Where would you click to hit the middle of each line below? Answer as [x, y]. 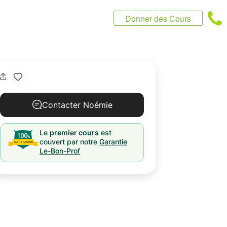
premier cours [74, 133]
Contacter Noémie [77, 105]
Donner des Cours [158, 18]
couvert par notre [68, 142]
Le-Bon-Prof [60, 151]
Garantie [113, 142]
